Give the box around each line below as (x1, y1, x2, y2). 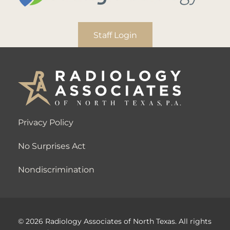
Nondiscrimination (18, 163, 94, 175)
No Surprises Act (18, 140, 86, 151)
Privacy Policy (18, 116, 73, 127)
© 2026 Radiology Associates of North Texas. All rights (18, 216, 212, 226)
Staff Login (93, 29, 137, 40)
